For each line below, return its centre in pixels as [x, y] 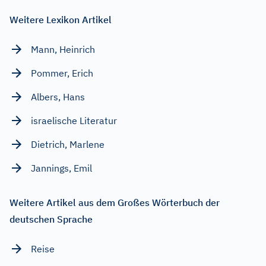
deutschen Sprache [51, 219]
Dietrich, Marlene [68, 145]
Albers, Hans [58, 97]
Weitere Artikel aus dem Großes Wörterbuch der [115, 203]
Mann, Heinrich [63, 50]
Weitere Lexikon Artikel [61, 20]
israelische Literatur [74, 121]
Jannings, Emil [61, 168]
